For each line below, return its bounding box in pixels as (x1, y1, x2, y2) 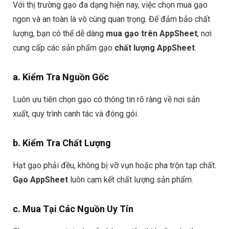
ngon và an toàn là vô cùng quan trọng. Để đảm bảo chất (13, 14, 210, 25)
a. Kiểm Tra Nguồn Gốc (13, 72, 109, 83)
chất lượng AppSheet (114, 43, 195, 53)
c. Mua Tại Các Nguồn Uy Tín (13, 203, 133, 215)
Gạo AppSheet (13, 175, 68, 185)
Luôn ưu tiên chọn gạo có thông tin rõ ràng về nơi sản (13, 95, 200, 105)
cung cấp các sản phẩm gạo (13, 43, 114, 53)
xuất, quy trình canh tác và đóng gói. (13, 109, 139, 119)
